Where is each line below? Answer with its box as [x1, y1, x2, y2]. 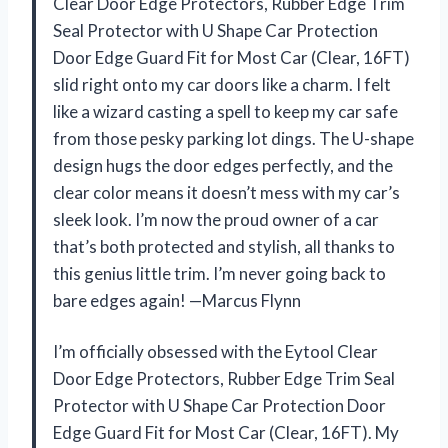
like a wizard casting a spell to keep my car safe [53, 101, 398, 123]
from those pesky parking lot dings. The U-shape [53, 128, 414, 150]
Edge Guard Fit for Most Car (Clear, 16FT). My [53, 422, 399, 444]
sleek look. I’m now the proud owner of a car [53, 209, 379, 231]
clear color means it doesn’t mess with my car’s [53, 182, 400, 204]
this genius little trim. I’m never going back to [53, 263, 386, 285]
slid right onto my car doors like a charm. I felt [53, 74, 391, 96]
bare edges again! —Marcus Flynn [53, 290, 301, 312]
